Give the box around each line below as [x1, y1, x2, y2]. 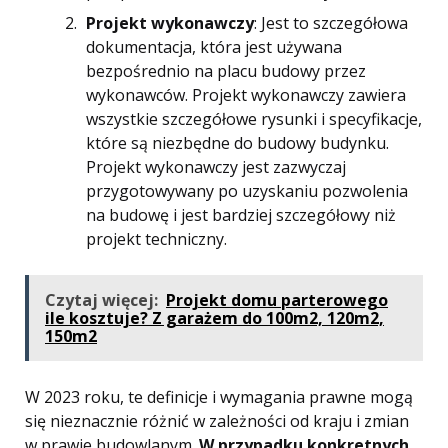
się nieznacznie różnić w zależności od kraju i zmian [25, 410, 409, 432]
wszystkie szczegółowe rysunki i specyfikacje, [86, 108, 422, 130]
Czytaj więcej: [45, 289, 158, 311]
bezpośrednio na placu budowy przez [86, 60, 366, 82]
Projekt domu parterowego [166, 289, 388, 311]
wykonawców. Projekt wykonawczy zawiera [86, 84, 406, 106]
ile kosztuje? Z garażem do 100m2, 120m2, [45, 307, 384, 329]
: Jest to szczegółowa [254, 12, 408, 34]
